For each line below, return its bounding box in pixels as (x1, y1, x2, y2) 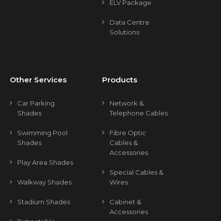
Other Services (10, 75, 67, 84)
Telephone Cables (109, 109, 168, 117)
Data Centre (109, 18, 149, 26)
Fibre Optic (109, 129, 146, 137)
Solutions (109, 28, 139, 36)
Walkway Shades (17, 178, 72, 186)
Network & (109, 99, 144, 107)
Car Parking (17, 99, 55, 107)
